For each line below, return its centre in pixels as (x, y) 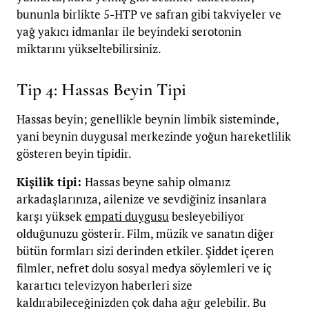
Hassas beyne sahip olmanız (158, 182)
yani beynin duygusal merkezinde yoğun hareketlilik (154, 137)
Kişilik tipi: (51, 182)
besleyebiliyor (207, 217)
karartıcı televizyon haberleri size (104, 286)
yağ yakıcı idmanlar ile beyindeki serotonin (129, 31)
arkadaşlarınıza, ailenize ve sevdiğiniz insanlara (142, 199)
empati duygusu (127, 217)
